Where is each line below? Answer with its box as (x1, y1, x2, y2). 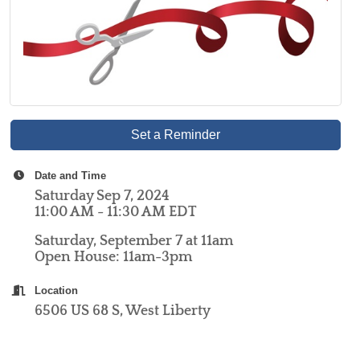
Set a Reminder (131, 127, 221, 141)
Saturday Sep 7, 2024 (35, 187, 170, 204)
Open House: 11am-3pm (35, 248, 193, 265)
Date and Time (35, 169, 107, 182)
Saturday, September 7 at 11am (35, 232, 234, 249)
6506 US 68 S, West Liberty (35, 302, 211, 319)
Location (35, 284, 79, 297)
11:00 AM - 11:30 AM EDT (35, 203, 198, 220)
